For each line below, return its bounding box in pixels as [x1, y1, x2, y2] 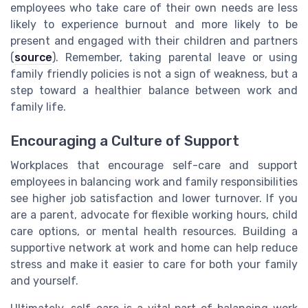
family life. [10, 100, 66, 114]
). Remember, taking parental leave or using [52, 51, 298, 65]
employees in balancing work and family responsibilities [10, 175, 298, 188]
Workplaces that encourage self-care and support [10, 158, 298, 172]
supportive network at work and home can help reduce [10, 241, 298, 254]
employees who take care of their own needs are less [10, 1, 298, 15]
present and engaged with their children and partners [10, 34, 298, 48]
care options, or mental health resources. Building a [10, 224, 298, 238]
